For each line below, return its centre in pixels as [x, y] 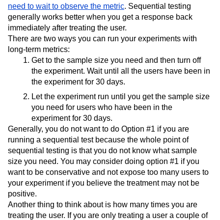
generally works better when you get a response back [100, 17]
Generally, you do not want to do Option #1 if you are [98, 129]
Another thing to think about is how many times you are [103, 204]
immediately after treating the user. [67, 27]
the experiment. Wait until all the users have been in [121, 71]
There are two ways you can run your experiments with [102, 38]
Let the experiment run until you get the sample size [121, 96]
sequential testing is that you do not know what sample [102, 150]
